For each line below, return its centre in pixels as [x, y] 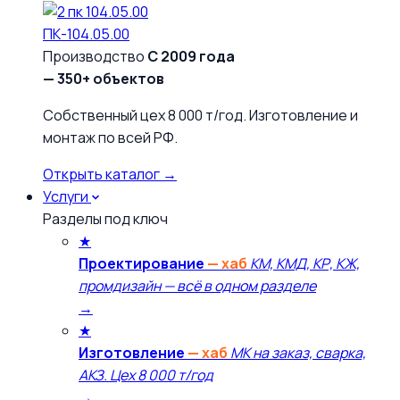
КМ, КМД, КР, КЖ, [305, 263]
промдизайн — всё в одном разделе [197, 286]
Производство [94, 56]
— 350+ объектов [104, 79]
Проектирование [143, 263]
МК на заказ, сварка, [298, 353]
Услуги [66, 196]
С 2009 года [191, 56]
